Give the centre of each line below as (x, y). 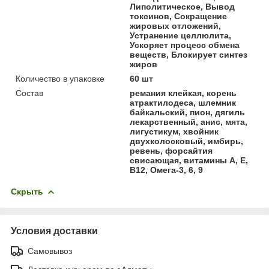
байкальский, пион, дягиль (188, 112)
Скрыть (27, 191)
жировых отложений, (176, 26)
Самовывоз (50, 251)
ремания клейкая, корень (183, 93)
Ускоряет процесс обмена (185, 45)
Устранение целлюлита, (181, 35)
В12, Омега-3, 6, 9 (167, 170)
